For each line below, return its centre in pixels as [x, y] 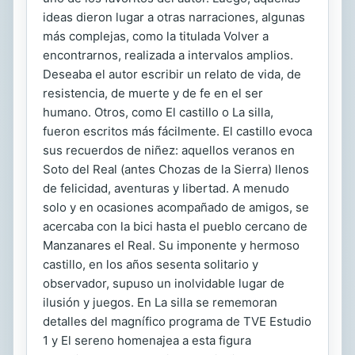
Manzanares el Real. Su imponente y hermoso [171, 245]
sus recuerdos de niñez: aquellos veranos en [169, 150]
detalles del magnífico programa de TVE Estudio [177, 321]
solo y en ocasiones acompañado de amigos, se [176, 207]
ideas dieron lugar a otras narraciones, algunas [174, 17]
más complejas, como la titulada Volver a [156, 36]
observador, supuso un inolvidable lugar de [164, 283]
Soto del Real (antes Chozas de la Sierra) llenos [176, 169]
